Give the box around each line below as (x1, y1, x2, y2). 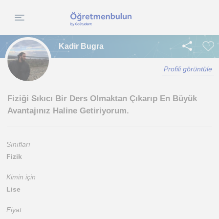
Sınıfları (6, 140, 30, 148)
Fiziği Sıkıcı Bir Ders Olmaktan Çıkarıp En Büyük (7, 94, 197, 103)
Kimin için (6, 173, 36, 181)
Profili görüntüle (164, 65, 212, 73)
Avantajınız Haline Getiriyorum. (7, 106, 129, 115)
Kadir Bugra (59, 42, 104, 50)
